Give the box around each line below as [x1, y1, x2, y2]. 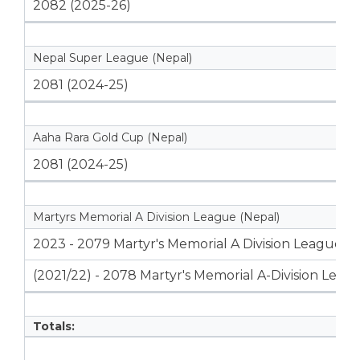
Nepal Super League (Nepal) [33, 50, 192, 65]
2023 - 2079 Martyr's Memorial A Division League [33, 235, 342, 252]
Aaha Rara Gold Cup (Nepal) [33, 129, 187, 145]
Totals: [33, 318, 75, 333]
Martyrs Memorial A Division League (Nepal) [33, 209, 280, 224]
